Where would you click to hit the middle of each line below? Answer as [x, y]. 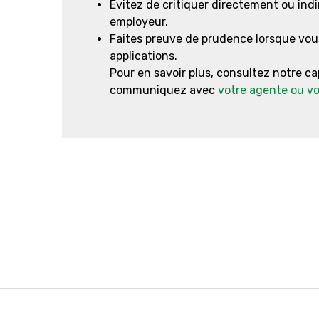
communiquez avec [164, 90]
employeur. [139, 22]
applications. [143, 56]
